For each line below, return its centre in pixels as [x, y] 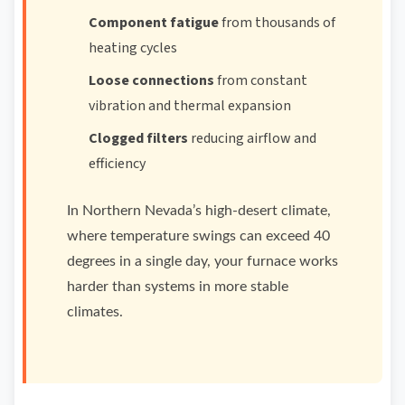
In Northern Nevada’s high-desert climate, [199, 211]
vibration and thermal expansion [190, 106]
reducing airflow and [252, 139]
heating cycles [133, 48]
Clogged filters [138, 139]
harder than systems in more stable [178, 287]
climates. [95, 312]
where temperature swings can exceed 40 [198, 236]
